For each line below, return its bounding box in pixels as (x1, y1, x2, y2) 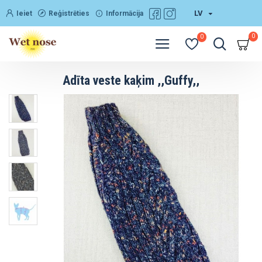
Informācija (106, 9, 143, 18)
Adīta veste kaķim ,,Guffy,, (63, 73, 199, 88)
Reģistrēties (49, 9, 89, 18)
